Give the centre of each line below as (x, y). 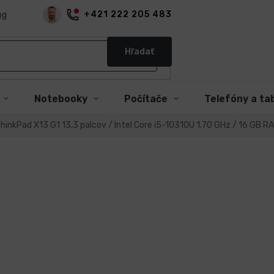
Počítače (146, 99)
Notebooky (61, 99)
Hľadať (139, 51)
